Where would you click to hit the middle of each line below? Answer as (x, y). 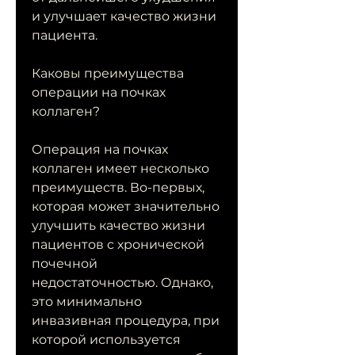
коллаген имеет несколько (120, 169)
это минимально (87, 302)
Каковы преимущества (108, 74)
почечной (65, 264)
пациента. (65, 36)
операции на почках (99, 93)
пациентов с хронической (118, 245)
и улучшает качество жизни (124, 17)
